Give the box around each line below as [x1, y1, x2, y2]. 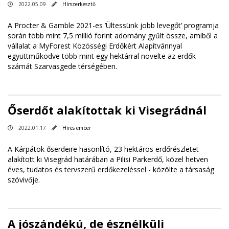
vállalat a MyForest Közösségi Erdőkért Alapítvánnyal [8, 40, 182, 51]
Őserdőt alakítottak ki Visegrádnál [8, 102, 207, 118]
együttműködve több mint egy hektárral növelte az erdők [8, 51, 196, 61]
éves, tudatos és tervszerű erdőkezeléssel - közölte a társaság [8, 164, 214, 174]
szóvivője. [8, 174, 40, 185]
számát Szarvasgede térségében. [8, 61, 119, 71]
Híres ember [62, 124, 91, 131]
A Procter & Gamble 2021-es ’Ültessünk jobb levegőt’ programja [8, 20, 219, 30]
